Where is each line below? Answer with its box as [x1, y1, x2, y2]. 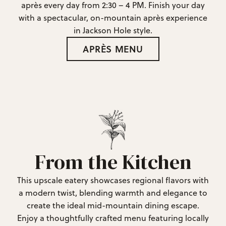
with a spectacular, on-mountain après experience [19, 12, 207, 23]
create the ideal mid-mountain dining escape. [27, 199, 199, 211]
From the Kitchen [34, 148, 192, 176]
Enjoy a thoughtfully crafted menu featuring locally [17, 212, 209, 223]
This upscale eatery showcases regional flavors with [17, 174, 209, 186]
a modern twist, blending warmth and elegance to [19, 187, 207, 198]
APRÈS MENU [83, 42, 143, 55]
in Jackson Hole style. [74, 24, 152, 36]
